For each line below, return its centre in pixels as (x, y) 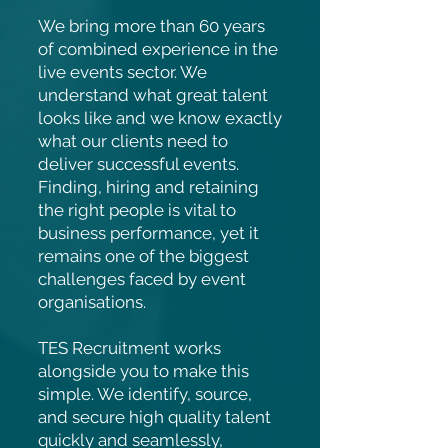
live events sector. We (122, 72)
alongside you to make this (143, 371)
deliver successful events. (138, 164)
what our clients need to (133, 141)
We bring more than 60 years (151, 26)
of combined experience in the (158, 49)
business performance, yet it (148, 233)
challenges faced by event (142, 279)
